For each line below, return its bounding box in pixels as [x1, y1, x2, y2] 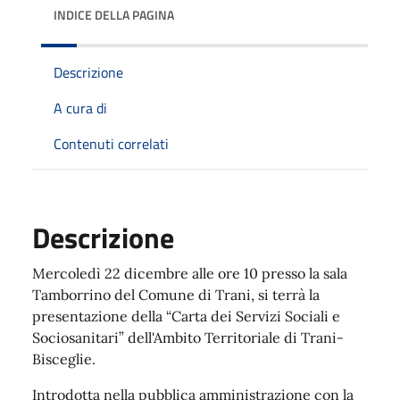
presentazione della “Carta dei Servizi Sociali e [32, 306, 340, 325]
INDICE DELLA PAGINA [54, 4, 174, 24]
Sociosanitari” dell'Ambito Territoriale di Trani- [32, 328, 344, 346]
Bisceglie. [32, 349, 96, 368]
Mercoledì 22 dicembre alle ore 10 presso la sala [32, 263, 347, 282]
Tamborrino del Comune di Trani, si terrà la [32, 285, 320, 304]
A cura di [54, 96, 107, 119]
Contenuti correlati [54, 132, 169, 154]
